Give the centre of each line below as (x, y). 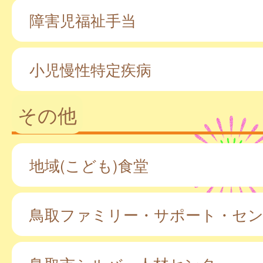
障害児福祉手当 (83, 20)
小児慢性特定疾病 (90, 69)
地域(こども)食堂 (89, 165)
